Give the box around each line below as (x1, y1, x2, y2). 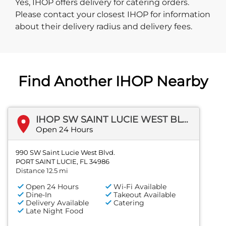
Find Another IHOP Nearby (18, 73, 208, 90)
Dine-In (26, 190, 51, 200)
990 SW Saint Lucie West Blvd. (16, 148, 115, 157)
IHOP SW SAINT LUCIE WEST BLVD (182, 114, 188, 126)
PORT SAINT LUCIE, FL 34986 (16, 157, 109, 166)
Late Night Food (26, 206, 83, 216)
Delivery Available (26, 198, 89, 208)
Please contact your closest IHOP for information (15, 10, 210, 20)
